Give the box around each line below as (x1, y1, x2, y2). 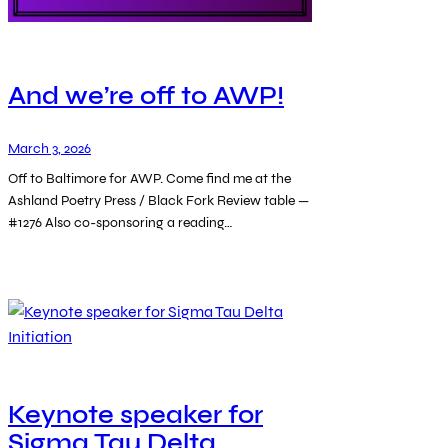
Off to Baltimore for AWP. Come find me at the (8, 170, 291, 188)
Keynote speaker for (8, 400, 263, 431)
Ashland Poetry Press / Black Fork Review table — (8, 192, 309, 210)
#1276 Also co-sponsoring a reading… (8, 214, 233, 232)
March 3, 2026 (8, 140, 91, 158)
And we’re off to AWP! (8, 80, 284, 111)
